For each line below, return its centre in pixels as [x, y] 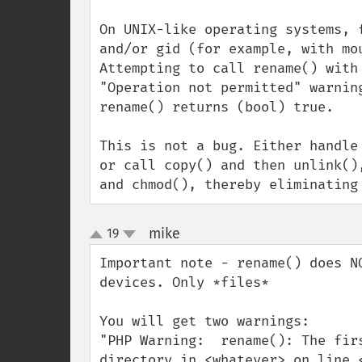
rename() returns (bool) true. [217, 107]
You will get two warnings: [204, 321]
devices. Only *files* [184, 282]
